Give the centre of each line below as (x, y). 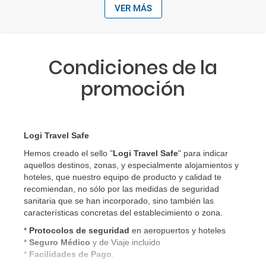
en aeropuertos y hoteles (179, 230)
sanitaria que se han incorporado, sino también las (119, 201)
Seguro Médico (61, 242)
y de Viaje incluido (126, 242)
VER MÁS (133, 8)
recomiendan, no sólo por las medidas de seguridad (121, 189)
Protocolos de (58, 230)
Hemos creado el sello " (68, 153)
